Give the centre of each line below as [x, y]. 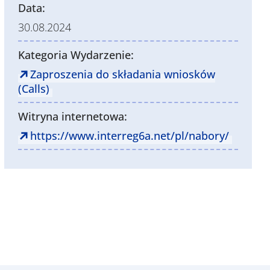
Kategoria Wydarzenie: [76, 55]
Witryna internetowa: [73, 116]
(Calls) [34, 88]
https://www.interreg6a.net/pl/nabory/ [130, 135]
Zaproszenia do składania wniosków [123, 74]
